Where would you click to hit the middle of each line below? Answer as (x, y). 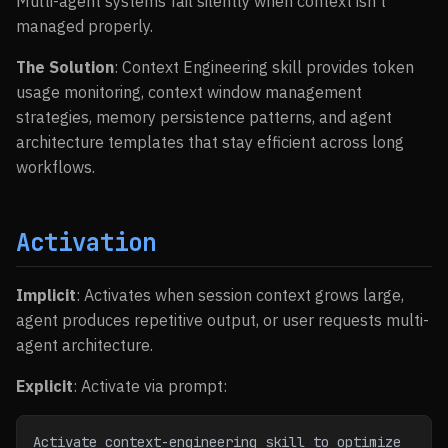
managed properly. (84, 26)
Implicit (46, 295)
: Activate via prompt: (150, 386)
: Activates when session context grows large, (240, 295)
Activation (86, 242)
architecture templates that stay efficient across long (210, 142)
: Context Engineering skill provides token (264, 67)
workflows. (55, 167)
